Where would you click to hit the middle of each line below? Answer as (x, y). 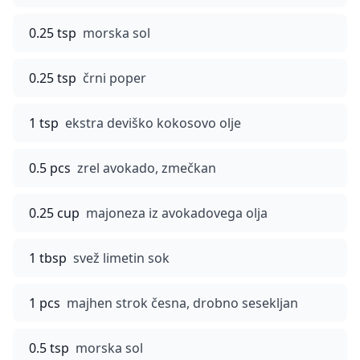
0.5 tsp (49, 348)
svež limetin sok (121, 258)
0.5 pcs (50, 168)
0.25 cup (54, 213)
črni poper (115, 78)
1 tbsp (48, 258)
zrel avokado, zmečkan (147, 168)
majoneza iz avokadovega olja (177, 213)
